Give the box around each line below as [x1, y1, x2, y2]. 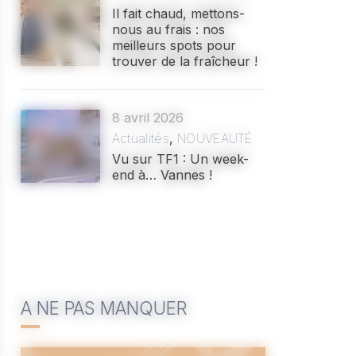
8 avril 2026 [111, 110, 184, 126]
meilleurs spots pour [111, 37, 236, 53]
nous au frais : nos [111, 21, 225, 37]
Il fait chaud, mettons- [111, 6, 245, 21]
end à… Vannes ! [111, 167, 212, 183]
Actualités [111, 130, 169, 146]
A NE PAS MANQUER [20, 297, 188, 319]
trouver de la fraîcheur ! [111, 53, 257, 69]
